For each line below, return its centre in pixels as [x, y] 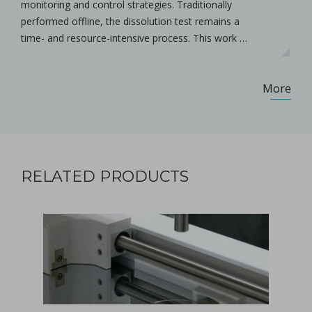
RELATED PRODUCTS [105, 176]
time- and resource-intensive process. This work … [134, 38]
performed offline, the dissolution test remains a [130, 21]
